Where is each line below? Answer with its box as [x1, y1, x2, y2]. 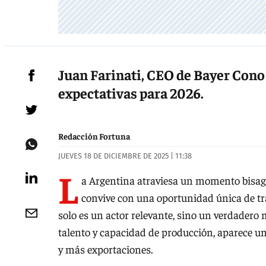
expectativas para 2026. [58, 84, 204, 102]
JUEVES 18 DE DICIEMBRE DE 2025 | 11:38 [58, 151, 192, 161]
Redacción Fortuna [58, 131, 130, 142]
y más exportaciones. [58, 242, 153, 256]
